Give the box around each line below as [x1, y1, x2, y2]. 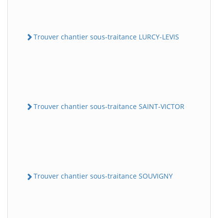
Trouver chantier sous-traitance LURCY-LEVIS [34, 32, 179, 41]
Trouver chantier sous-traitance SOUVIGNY [34, 171, 173, 181]
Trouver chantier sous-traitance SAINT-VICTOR [34, 102, 184, 111]
